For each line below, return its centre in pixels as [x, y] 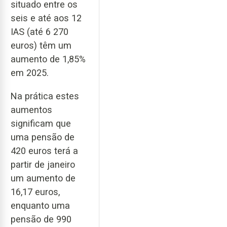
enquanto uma [40, 206]
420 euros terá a [44, 151]
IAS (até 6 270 [40, 31]
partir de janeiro [43, 165]
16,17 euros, [35, 192]
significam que [41, 124]
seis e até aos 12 [46, 18]
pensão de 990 [41, 219]
